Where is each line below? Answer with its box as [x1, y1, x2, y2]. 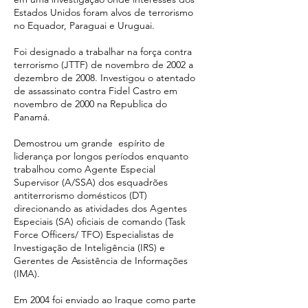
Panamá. [14, 111, 53, 123]
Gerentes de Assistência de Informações [14, 254, 188, 267]
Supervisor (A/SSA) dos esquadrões [14, 176, 168, 188]
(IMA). [14, 267, 40, 280]
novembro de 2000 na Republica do [14, 98, 167, 110]
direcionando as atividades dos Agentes [14, 202, 187, 214]
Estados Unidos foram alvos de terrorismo [14, 6, 193, 19]
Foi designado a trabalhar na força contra [14, 45, 192, 58]
